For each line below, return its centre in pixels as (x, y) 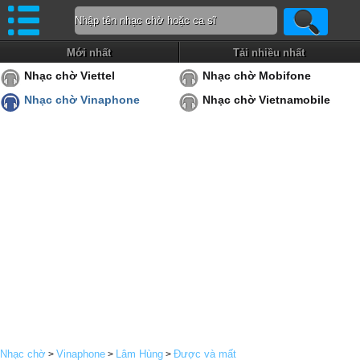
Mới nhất (89, 53)
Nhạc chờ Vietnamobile (266, 100)
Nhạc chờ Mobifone (256, 76)
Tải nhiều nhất (269, 53)
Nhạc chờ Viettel (70, 76)
